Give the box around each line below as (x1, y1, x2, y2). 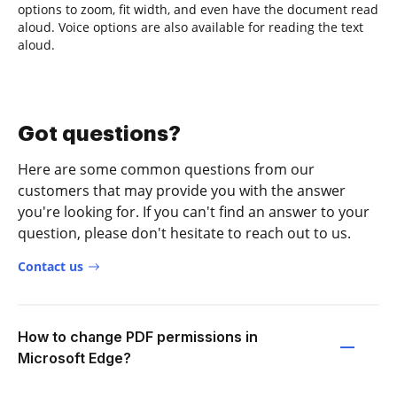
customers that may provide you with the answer (18, 180, 346, 200)
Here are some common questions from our (18, 159, 315, 179)
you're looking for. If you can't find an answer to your (18, 201, 370, 222)
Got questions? (18, 122, 181, 144)
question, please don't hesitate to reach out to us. (18, 222, 351, 243)
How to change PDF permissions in (18, 327, 258, 346)
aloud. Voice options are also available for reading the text (18, 18, 363, 35)
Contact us (18, 257, 83, 275)
